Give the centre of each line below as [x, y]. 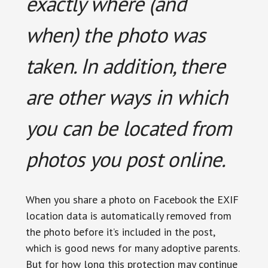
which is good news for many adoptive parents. [132, 248]
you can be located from [129, 128]
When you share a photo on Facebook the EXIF [132, 200]
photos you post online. [126, 159]
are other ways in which [127, 97]
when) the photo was [115, 35]
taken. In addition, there [125, 66]
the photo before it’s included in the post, [120, 232]
